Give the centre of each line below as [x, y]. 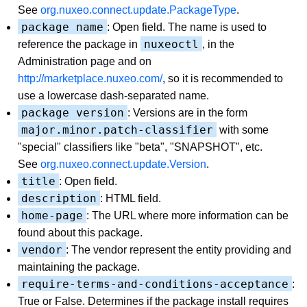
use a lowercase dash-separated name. [113, 95]
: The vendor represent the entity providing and [179, 249]
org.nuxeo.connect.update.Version [123, 164]
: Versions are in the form [187, 112]
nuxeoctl [171, 44]
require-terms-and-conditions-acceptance [155, 284]
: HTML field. [131, 198]
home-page [52, 215]
